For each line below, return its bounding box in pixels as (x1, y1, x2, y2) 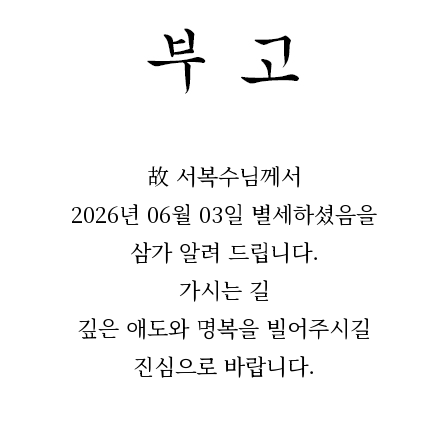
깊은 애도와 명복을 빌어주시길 (77, 312, 371, 343)
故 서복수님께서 (146, 160, 302, 191)
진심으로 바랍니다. (133, 350, 315, 381)
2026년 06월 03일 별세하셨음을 (71, 198, 377, 229)
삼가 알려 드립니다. (129, 236, 319, 267)
